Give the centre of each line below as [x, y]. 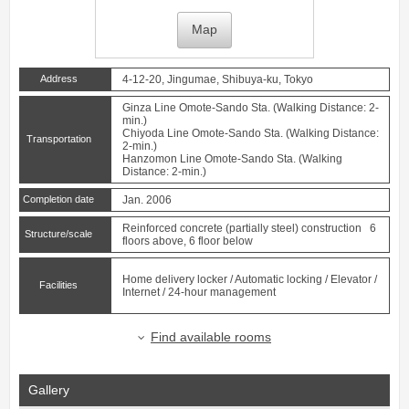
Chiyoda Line [156, 133]
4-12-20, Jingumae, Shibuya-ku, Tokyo [218, 79]
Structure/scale [58, 234]
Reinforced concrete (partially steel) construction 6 [249, 228]
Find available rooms [211, 337]
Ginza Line [149, 108]
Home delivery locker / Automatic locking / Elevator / [250, 279]
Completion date [58, 199]
